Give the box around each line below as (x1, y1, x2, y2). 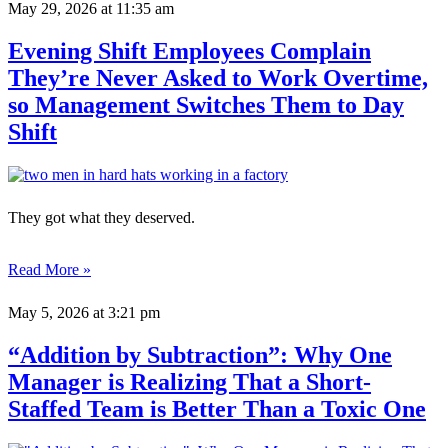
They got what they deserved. (8, 208, 199, 226)
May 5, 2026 (8, 303, 89, 321)
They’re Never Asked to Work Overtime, (8, 65, 428, 92)
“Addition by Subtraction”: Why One (8, 341, 392, 368)
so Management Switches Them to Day (8, 92, 404, 119)
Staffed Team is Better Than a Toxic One (8, 395, 426, 422)
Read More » (8, 260, 91, 278)
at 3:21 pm (89, 303, 160, 321)
